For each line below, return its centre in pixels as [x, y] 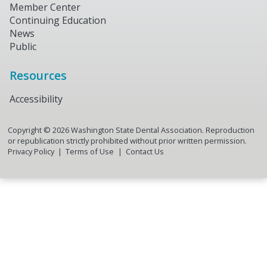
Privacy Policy [31, 151]
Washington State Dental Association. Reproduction [162, 130]
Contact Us [145, 151]
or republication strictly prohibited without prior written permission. [127, 141]
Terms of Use [90, 151]
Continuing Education [58, 20]
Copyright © [30, 130]
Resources [38, 75]
